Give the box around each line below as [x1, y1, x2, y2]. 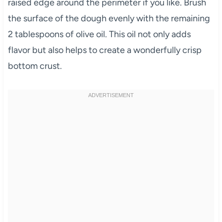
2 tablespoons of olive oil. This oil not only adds [7, 29, 191, 40]
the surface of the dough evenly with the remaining [7, 13, 210, 24]
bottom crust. [7, 60, 62, 72]
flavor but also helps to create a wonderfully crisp [7, 45, 202, 56]
